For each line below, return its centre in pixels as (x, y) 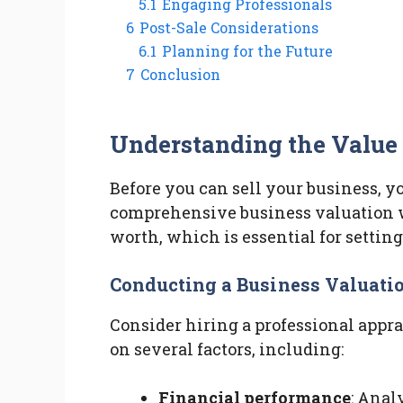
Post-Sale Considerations (229, 28)
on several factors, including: (227, 349)
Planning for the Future (247, 51)
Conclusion (180, 75)
